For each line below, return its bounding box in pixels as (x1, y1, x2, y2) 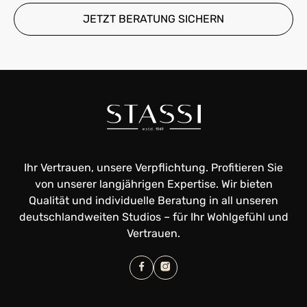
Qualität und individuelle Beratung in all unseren (29, 193, 278, 207)
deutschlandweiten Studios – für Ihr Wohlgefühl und (19, 210, 288, 223)
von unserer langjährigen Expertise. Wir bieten (34, 177, 273, 191)
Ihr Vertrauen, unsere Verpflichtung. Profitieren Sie (24, 160, 283, 174)
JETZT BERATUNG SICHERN (83, 12, 224, 25)
